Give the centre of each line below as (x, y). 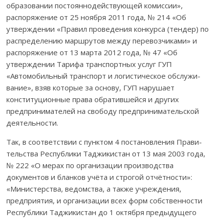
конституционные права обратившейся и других (93, 99)
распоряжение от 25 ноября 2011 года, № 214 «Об (97, 17)
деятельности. (33, 122)
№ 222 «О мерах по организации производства (90, 165)
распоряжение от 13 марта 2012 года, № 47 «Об (92, 52)
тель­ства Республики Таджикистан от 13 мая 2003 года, (106, 153)
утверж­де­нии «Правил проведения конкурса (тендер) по (108, 29)
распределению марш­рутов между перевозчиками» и (102, 40)
